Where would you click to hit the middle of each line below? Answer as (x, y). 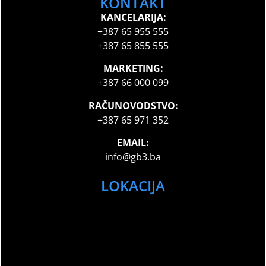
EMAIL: (133, 143)
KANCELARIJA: (133, 18)
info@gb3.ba (133, 157)
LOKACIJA (133, 185)
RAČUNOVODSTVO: (133, 105)
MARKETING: (133, 69)
